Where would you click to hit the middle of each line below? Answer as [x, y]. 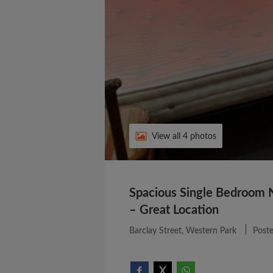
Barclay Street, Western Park [183, 231]
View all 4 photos [184, 136]
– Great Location [174, 210]
